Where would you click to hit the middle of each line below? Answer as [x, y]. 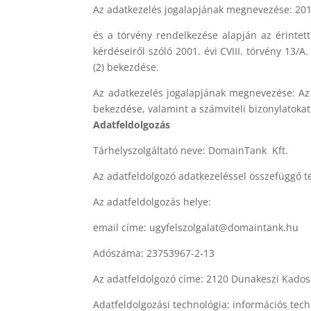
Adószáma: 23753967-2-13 [154, 253]
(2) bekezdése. [126, 67]
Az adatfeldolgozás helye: [152, 201]
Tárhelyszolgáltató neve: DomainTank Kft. [191, 150]
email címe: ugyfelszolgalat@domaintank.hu [196, 227]
